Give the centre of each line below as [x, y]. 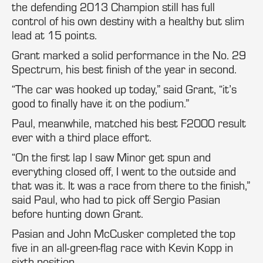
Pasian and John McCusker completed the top [124, 233]
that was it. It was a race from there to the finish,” [131, 185]
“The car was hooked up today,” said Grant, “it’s [124, 89]
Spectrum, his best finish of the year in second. [124, 69]
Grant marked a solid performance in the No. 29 [129, 55]
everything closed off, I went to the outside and [124, 171]
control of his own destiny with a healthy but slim [128, 21]
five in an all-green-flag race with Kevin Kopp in [122, 247]
